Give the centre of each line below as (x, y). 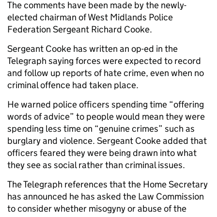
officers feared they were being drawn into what (102, 153)
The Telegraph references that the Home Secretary (108, 184)
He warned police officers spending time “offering (106, 104)
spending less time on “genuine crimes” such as (101, 129)
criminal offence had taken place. (73, 85)
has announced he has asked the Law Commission (106, 196)
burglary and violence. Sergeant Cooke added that (107, 141)
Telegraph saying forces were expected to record (104, 61)
